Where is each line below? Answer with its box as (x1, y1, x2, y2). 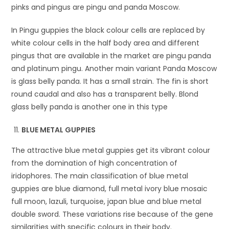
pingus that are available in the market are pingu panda (11, 50, 212, 61)
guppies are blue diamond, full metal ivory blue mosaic (11, 183, 208, 194)
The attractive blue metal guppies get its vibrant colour (11, 145, 211, 155)
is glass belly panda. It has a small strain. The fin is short (11, 76, 209, 86)
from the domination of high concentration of (11, 157, 178, 168)
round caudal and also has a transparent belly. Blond (11, 88, 199, 99)
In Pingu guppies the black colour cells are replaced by (11, 25, 205, 35)
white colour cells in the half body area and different (11, 37, 200, 48)
